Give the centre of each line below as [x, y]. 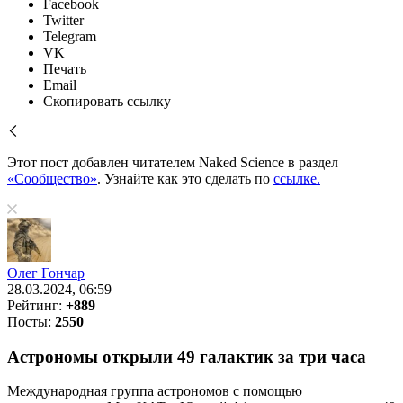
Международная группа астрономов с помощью [155, 391]
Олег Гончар [46, 273]
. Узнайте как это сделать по [185, 179]
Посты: [31, 322]
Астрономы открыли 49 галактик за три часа [187, 356]
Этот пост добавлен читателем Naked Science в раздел [173, 162]
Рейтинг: [36, 305]
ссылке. [297, 179]
